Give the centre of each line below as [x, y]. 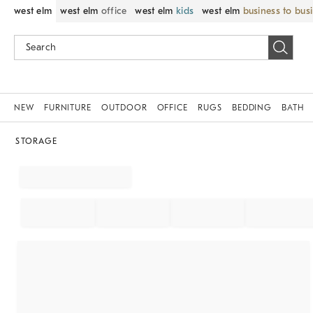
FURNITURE [68, 108]
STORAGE [36, 141]
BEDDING [252, 108]
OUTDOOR [124, 108]
